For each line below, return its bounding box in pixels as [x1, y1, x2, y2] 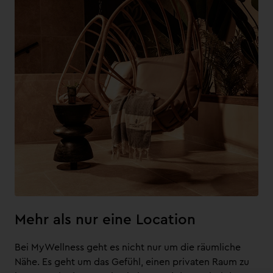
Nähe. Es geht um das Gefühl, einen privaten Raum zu [15, 255, 249, 269]
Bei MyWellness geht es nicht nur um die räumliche [15, 240, 241, 254]
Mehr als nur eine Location [15, 209, 196, 230]
